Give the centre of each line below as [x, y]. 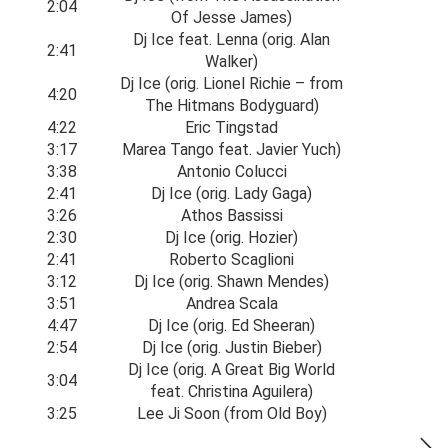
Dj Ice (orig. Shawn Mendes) [231, 281]
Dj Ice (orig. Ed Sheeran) [231, 325]
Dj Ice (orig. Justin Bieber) [231, 347]
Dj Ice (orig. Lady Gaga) [231, 193]
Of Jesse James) [231, 17]
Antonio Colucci [231, 171]
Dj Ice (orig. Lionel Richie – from [231, 83]
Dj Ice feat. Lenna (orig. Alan [231, 39]
